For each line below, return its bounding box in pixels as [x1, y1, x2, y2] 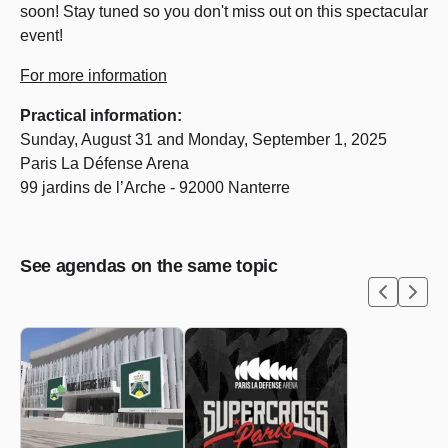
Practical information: [20, 107, 186, 124]
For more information [20, 67, 167, 84]
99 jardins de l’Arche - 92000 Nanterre [20, 179, 290, 196]
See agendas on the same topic [20, 256, 278, 276]
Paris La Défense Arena [20, 155, 193, 172]
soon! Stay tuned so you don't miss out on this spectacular [20, 3, 428, 20]
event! [20, 27, 63, 44]
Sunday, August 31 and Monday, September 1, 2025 [20, 131, 387, 148]
